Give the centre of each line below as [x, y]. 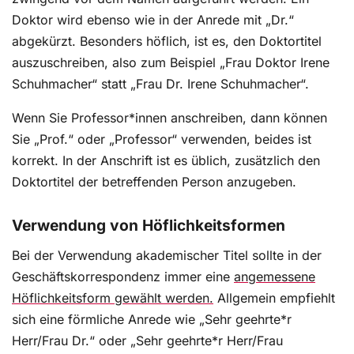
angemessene [275, 277]
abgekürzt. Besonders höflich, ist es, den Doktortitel [167, 41]
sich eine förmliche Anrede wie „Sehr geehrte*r [152, 320]
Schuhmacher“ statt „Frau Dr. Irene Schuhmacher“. [160, 84]
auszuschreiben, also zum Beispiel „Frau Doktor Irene [171, 63]
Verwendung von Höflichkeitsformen [149, 226]
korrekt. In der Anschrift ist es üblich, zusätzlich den [166, 161]
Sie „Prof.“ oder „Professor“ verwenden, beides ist [162, 139]
